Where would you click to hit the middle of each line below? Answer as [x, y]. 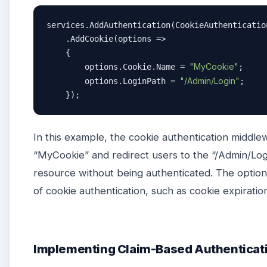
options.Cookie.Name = [118, 67]
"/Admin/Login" [210, 81]
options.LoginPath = [113, 81]
